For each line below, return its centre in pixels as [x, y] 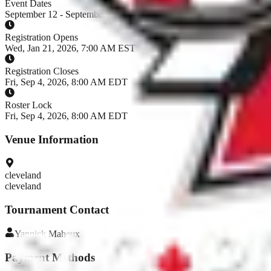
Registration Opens [41, 38]
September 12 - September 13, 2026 [73, 15]
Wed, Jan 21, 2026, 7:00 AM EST [70, 48]
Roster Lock [28, 105]
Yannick [30, 234]
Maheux [64, 234]
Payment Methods [50, 258]
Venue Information [52, 140]
